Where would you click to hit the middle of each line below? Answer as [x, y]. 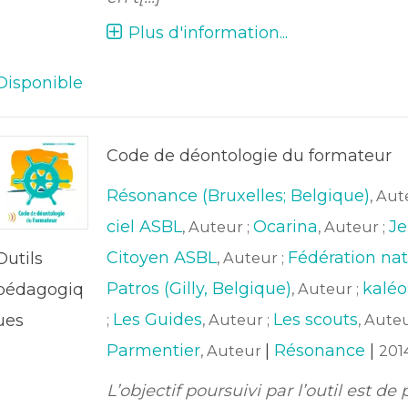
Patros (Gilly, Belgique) [199, 289]
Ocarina [285, 227]
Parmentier [153, 351]
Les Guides [157, 320]
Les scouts [315, 320]
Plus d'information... [208, 33]
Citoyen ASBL [161, 258]
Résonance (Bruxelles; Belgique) [238, 196]
